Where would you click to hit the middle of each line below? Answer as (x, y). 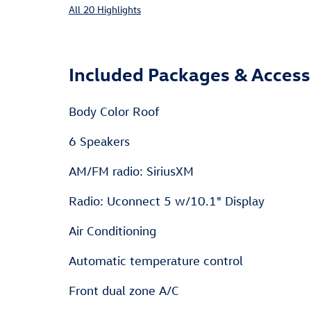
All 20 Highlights (105, 10)
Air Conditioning (112, 231)
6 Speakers (99, 142)
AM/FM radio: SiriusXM (131, 171)
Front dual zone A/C (124, 291)
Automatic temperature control (156, 261)
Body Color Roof (114, 112)
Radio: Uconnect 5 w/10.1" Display (167, 201)
